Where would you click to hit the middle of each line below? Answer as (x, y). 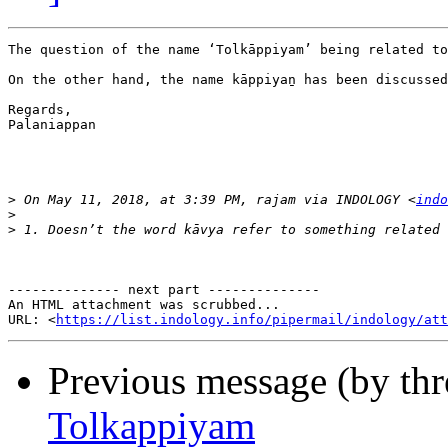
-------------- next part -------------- (164, 290)
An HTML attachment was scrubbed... (144, 305)
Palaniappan (52, 125)
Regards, (40, 110)
